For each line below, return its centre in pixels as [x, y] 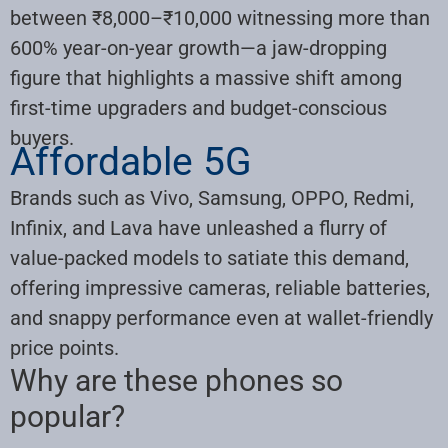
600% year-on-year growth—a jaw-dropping [198, 47]
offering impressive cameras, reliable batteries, [220, 287]
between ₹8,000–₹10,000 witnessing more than [220, 17]
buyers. [42, 137]
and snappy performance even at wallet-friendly [221, 317]
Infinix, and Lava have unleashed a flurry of [198, 227]
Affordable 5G [131, 161]
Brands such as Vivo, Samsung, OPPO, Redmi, [212, 197]
